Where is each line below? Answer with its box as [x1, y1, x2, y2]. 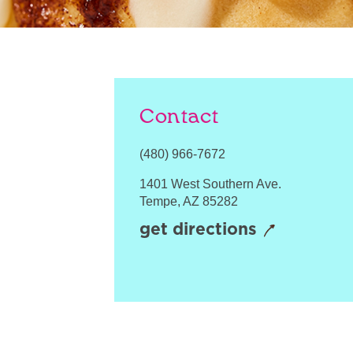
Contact [139, 107, 220, 127]
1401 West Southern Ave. [139, 177, 281, 191]
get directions [139, 221, 257, 238]
